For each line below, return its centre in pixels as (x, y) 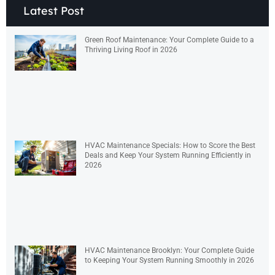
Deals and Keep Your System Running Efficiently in (168, 155)
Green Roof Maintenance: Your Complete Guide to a (169, 40)
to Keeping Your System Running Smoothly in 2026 (169, 260)
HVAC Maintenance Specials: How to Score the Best (170, 145)
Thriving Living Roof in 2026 (131, 50)
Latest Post (54, 11)
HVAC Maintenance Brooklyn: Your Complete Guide (169, 250)
